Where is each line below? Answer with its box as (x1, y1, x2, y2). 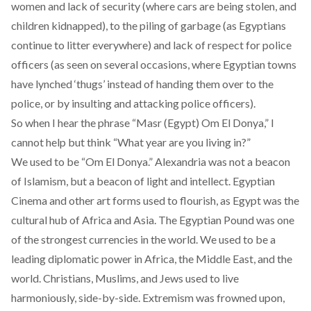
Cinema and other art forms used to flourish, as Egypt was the (11, 193, 299, 207)
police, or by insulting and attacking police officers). (11, 96, 255, 110)
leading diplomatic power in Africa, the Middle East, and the (11, 251, 292, 265)
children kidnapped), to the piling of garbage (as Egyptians (11, 18, 286, 32)
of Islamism (11, 174, 66, 187)
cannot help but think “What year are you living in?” (11, 135, 251, 149)
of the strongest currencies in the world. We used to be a (11, 232, 276, 246)
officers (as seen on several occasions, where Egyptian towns (11, 57, 296, 71)
